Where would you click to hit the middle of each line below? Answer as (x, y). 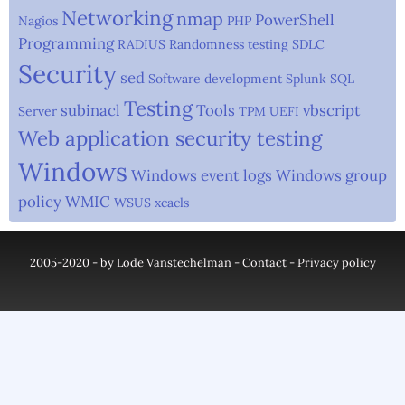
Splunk (306, 79)
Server (38, 112)
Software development (215, 79)
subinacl (90, 111)
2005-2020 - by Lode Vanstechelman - (136, 263)
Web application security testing (170, 138)
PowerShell (295, 20)
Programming (66, 44)
